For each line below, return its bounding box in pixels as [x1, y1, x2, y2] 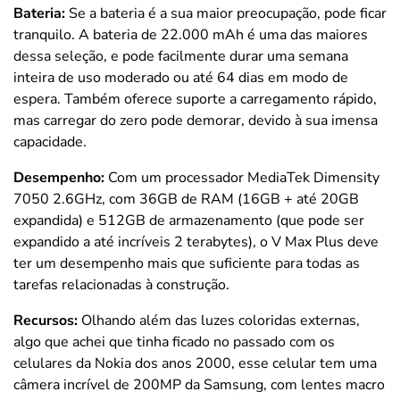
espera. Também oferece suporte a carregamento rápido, [13, 89, 377, 109]
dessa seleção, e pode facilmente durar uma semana [13, 46, 348, 66]
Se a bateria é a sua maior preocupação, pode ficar [65, 4, 387, 23]
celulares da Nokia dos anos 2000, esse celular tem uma [13, 354, 377, 373]
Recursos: [13, 311, 78, 330]
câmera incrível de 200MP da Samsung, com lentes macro [13, 375, 385, 395]
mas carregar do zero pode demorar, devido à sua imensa [13, 111, 378, 130]
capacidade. [13, 132, 87, 152]
